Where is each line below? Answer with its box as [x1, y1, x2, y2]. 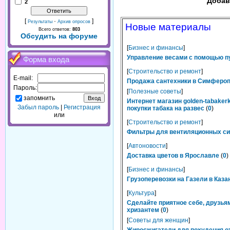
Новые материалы [125, 22, 211, 32]
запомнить [24, 94, 55, 102]
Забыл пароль [17, 104, 59, 111]
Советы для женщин [128, 217, 188, 224]
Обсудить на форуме [21, 32, 98, 40]
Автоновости [128, 142, 166, 149]
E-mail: [13, 74, 33, 82]
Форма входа [23, 55, 69, 64]
